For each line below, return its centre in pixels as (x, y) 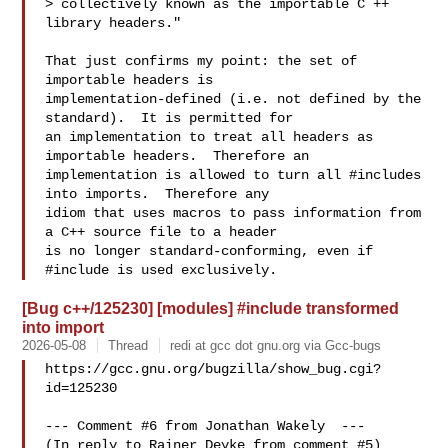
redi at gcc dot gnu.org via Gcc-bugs (276, 345)
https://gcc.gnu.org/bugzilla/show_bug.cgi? (213, 369)
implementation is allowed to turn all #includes (233, 175)
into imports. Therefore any (157, 194)
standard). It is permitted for (169, 118)
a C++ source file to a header (161, 232)
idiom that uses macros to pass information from (233, 213)
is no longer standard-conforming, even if (209, 251)
